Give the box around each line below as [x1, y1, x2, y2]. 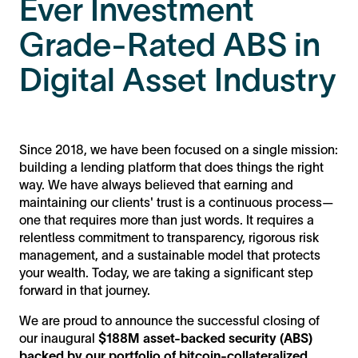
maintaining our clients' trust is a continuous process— [19, 195, 334, 210]
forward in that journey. [19, 283, 150, 298]
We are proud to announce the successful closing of [19, 313, 320, 328]
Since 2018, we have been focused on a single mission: [19, 142, 338, 157]
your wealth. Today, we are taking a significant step [19, 265, 313, 280]
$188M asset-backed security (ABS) [98, 331, 312, 346]
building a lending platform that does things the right [19, 160, 324, 175]
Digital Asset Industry [19, 62, 336, 98]
